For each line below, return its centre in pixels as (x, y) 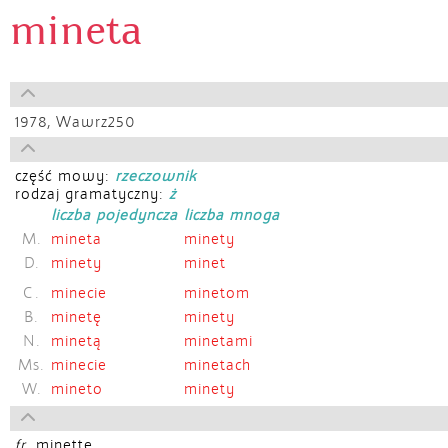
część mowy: (65, 176)
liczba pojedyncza (114, 215)
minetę (76, 317)
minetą (76, 341)
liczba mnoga (232, 215)
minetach (217, 365)
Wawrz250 (96, 122)
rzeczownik (155, 176)
